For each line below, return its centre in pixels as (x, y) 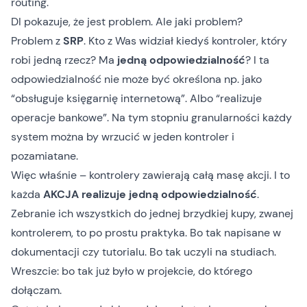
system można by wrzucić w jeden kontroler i (123, 137)
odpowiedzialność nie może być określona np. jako (136, 79)
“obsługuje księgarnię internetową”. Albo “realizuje (136, 98)
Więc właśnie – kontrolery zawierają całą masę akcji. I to (150, 175)
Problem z (37, 41)
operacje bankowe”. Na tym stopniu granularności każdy (151, 118)
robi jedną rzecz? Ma (64, 60)
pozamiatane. (45, 156)
